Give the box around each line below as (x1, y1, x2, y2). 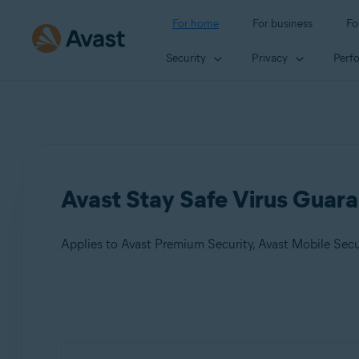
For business (252, 17, 313, 30)
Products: (87, 302, 135, 316)
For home (172, 17, 219, 30)
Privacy (252, 50, 288, 65)
